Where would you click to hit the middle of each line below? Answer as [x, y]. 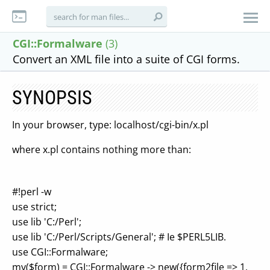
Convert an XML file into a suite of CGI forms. [126, 59]
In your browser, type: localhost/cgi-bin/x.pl [110, 125]
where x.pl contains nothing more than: [102, 149]
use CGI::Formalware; [60, 252]
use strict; [34, 207]
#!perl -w [32, 192]
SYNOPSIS [52, 98]
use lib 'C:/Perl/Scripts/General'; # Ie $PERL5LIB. [119, 237]
